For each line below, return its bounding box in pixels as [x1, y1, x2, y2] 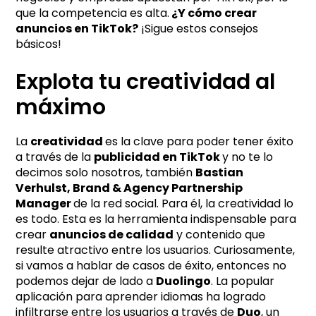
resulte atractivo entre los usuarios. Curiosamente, [16, 241, 296, 258]
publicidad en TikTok [94, 148, 223, 165]
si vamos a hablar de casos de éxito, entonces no [16, 257, 287, 274]
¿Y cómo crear [169, 4, 257, 21]
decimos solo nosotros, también [16, 164, 196, 181]
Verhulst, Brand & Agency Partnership [16, 179, 243, 196]
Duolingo [156, 272, 212, 289]
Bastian [195, 164, 244, 181]
